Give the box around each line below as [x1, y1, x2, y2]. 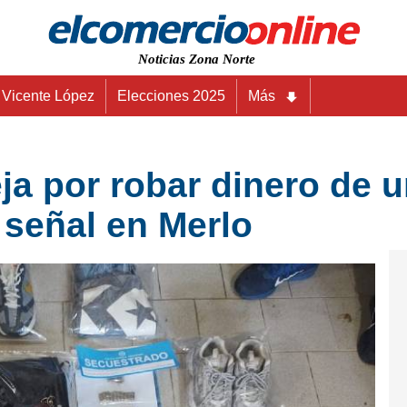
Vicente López [2, 88, 94, 104]
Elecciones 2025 [117, 88, 225, 104]
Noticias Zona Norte [138, 52, 255, 66]
